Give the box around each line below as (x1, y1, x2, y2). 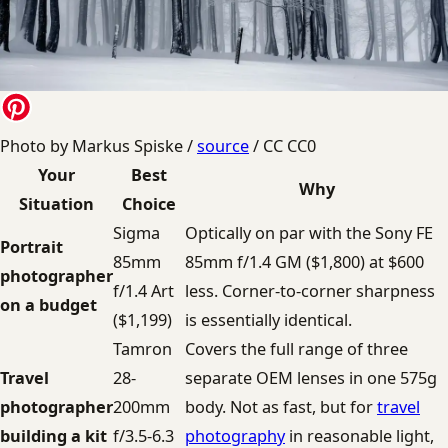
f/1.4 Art (113, 279, 174, 302)
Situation (19, 192, 94, 215)
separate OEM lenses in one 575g (185, 366, 437, 389)
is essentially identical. (185, 308, 352, 331)
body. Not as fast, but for (185, 395, 377, 418)
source (197, 134, 249, 157)
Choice (122, 192, 176, 215)
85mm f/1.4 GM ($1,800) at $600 (185, 250, 424, 273)
